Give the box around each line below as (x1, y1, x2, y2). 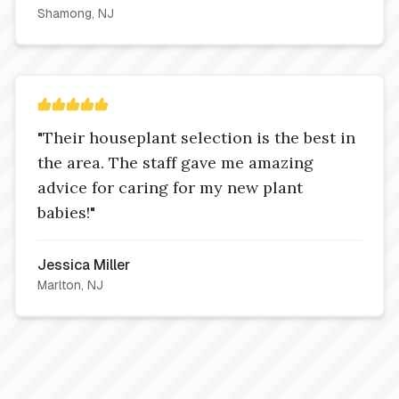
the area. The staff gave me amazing (37, 152, 313, 173)
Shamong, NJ (37, 5, 114, 21)
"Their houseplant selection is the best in (37, 127, 355, 148)
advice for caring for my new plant (37, 177, 303, 198)
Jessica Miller (37, 256, 130, 274)
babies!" (37, 202, 95, 223)
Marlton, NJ (37, 277, 103, 293)
